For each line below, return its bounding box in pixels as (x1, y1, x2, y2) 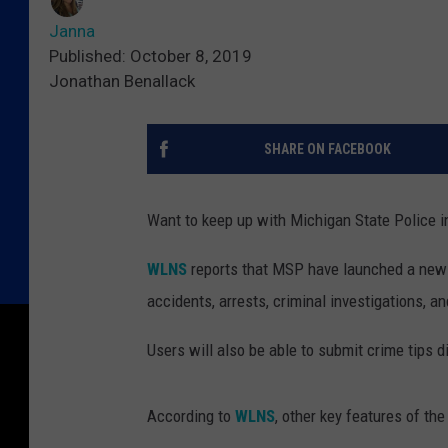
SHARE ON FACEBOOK (263, 141, 391, 158)
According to (147, 406, 231, 427)
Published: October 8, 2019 (49, 46, 252, 67)
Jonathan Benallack (49, 71, 195, 92)
